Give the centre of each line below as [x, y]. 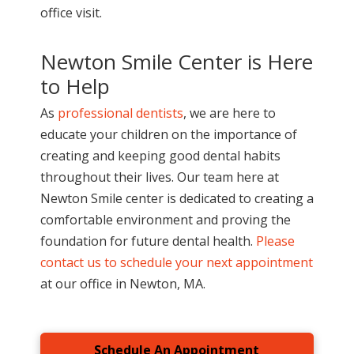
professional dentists [120, 113]
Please [275, 241]
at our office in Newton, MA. [124, 283]
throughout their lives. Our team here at [159, 177]
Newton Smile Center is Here [176, 61]
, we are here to [229, 113]
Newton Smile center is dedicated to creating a [177, 198]
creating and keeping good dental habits [160, 155]
